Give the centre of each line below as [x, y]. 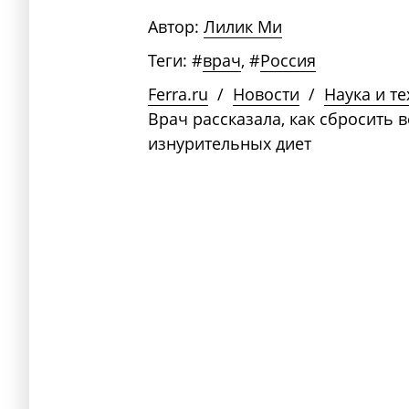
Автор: [173, 26]
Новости [266, 94]
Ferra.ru [178, 94]
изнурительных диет [230, 143]
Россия [288, 60]
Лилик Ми [243, 26]
